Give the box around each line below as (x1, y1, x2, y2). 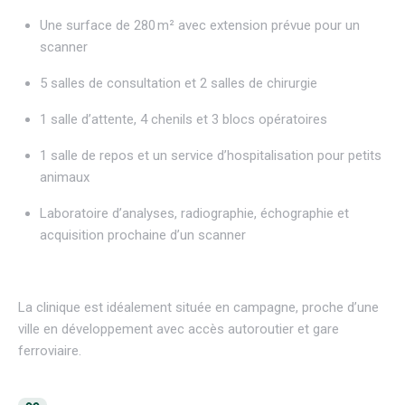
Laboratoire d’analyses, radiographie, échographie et (40, 205, 349, 221)
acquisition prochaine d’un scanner (40, 227, 246, 243)
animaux (40, 169, 89, 185)
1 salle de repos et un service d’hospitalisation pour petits (40, 147, 381, 164)
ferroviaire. (18, 343, 81, 359)
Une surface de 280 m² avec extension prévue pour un (40, 17, 360, 33)
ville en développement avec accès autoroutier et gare (18, 321, 339, 337)
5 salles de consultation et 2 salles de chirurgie (40, 75, 317, 91)
